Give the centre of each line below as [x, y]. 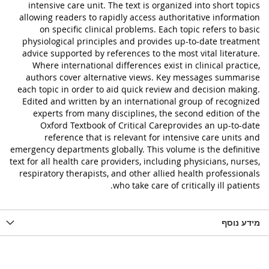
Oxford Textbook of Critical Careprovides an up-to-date [150, 125]
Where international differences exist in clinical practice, [146, 65]
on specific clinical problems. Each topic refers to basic [150, 29]
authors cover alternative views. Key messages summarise [143, 77]
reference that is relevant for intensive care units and [152, 137]
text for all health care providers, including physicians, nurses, [135, 161]
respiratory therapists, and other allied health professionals [140, 173]
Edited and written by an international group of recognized [141, 101]
